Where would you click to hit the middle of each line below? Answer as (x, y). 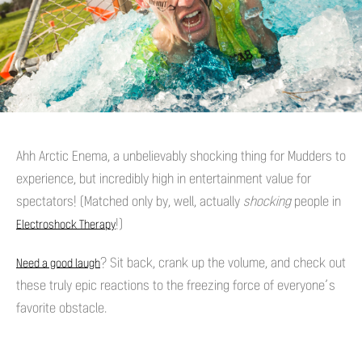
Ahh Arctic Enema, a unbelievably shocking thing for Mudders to (181, 156)
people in (316, 201)
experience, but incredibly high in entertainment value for (164, 179)
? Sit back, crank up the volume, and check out (223, 263)
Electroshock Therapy (66, 225)
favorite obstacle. (61, 308)
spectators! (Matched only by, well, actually (130, 201)
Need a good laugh (58, 263)
